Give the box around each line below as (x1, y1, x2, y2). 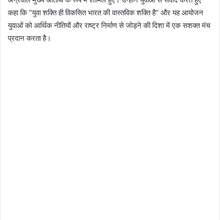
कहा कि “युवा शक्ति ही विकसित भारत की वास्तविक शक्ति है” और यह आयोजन (8, 7, 203, 17)
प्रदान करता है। (8, 33, 51, 43)
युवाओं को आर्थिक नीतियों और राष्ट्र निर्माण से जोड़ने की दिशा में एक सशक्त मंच (8, 20, 210, 30)
